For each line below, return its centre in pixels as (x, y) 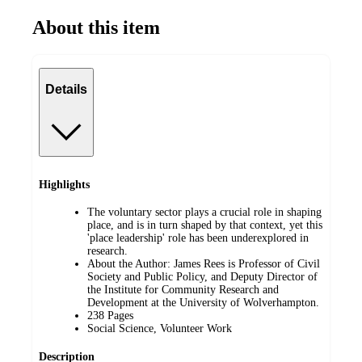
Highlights (64, 184)
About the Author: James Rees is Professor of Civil (204, 264)
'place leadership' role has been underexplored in (198, 238)
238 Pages (110, 316)
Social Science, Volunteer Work (160, 329)
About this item (96, 27)
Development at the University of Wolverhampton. (203, 303)
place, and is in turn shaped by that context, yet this (205, 225)
